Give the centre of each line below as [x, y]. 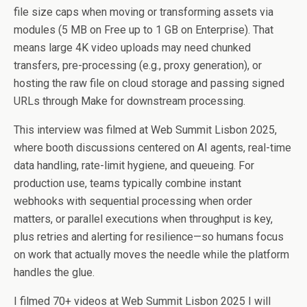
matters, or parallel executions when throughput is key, [143, 219]
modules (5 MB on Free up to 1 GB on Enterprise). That [144, 30]
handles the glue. [54, 272]
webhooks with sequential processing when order [133, 201]
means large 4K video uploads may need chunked [132, 48]
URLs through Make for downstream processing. [130, 101]
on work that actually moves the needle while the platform [151, 255]
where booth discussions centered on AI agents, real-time [152, 148]
